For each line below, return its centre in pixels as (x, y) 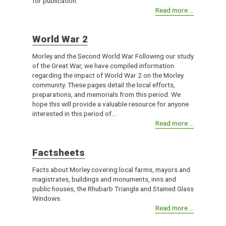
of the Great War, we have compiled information (103, 66)
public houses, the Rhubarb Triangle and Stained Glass (113, 189)
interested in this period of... (74, 114)
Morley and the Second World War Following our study (113, 56)
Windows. (47, 199)
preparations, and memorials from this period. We (106, 95)
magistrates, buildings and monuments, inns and (104, 179)
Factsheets (58, 153)
